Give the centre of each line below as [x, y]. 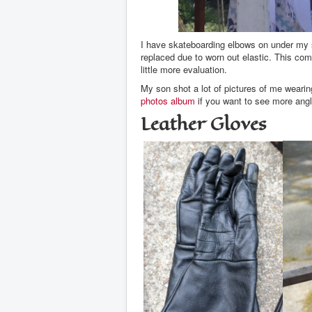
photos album [168, 101]
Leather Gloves [204, 124]
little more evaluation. [184, 70]
